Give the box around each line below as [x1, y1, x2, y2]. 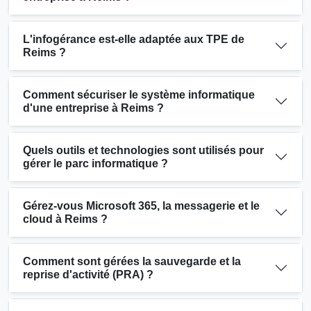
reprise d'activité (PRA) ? [23, 268, 153, 280]
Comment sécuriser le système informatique [23, 88, 255, 101]
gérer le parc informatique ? [23, 157, 168, 169]
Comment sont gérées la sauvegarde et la [23, 255, 241, 267]
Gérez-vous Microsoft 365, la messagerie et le [23, 199, 260, 212]
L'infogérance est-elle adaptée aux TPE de [23, 33, 244, 45]
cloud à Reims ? [23, 212, 108, 225]
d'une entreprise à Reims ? [23, 101, 164, 114]
